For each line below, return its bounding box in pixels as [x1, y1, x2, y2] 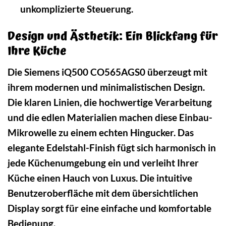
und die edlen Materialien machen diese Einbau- [8, 111, 212, 123]
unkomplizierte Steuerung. [20, 3, 133, 15]
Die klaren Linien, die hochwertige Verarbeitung [8, 96, 212, 108]
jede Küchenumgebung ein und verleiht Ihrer [8, 156, 199, 168]
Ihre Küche [8, 42, 67, 61]
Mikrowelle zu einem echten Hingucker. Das [8, 126, 194, 138]
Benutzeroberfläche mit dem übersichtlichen [8, 187, 198, 199]
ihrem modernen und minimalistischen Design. [8, 81, 205, 93]
